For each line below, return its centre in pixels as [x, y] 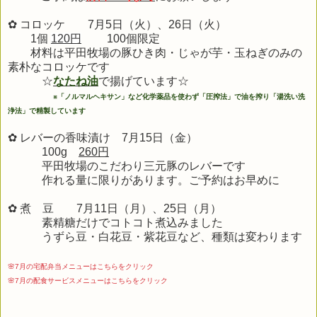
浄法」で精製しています [47, 110]
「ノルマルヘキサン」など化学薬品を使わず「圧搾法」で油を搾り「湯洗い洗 [181, 96]
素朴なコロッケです [59, 67]
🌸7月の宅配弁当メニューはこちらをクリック [81, 266]
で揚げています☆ [144, 81]
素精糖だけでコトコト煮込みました [115, 222]
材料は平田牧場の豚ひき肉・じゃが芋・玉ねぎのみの [155, 52]
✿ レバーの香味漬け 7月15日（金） [103, 137]
